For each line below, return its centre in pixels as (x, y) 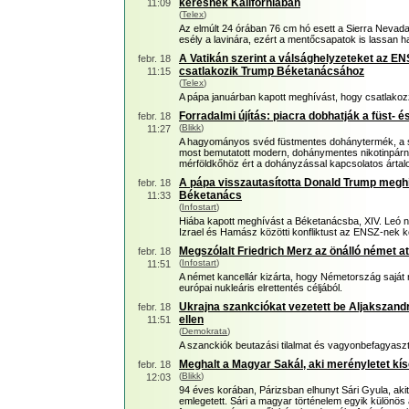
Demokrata (204, 331)
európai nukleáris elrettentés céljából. (261, 288)
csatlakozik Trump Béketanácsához (272, 71)
